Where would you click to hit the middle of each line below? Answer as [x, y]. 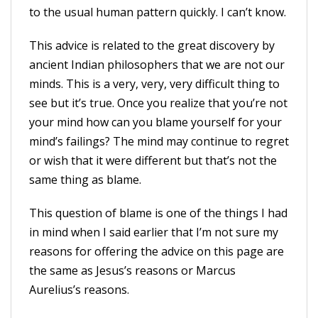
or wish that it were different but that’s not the [153, 160]
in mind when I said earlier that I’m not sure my [154, 232]
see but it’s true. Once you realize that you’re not [158, 103]
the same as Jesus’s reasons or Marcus [132, 270]
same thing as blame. [85, 180]
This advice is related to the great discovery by [152, 45]
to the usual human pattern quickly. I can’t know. [158, 12]
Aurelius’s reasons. [79, 290]
